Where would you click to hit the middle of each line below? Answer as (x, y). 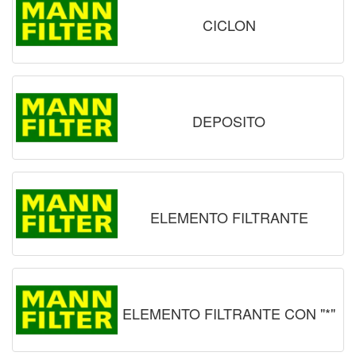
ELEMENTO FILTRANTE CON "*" (229, 313)
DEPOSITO (229, 120)
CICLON (229, 24)
